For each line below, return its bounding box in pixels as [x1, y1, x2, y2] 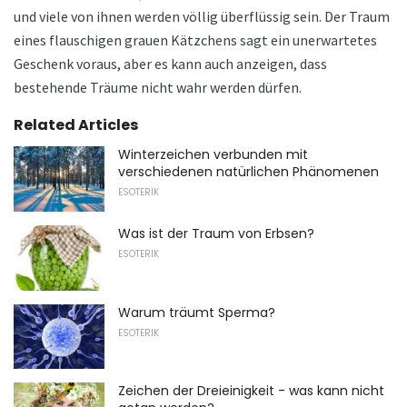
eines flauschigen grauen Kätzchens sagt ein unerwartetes [14, 31, 377, 50]
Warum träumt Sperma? [118, 303, 275, 322]
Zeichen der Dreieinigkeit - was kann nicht [118, 382, 384, 401]
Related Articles [14, 114, 138, 136]
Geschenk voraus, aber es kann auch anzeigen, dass [14, 55, 327, 74]
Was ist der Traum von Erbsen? [118, 224, 314, 243]
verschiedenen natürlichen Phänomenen [118, 163, 379, 182]
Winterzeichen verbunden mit [118, 145, 308, 164]
